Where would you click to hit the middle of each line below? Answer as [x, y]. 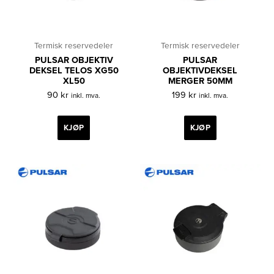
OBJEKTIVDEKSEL [200, 71]
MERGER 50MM [200, 81]
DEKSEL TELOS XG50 [74, 71]
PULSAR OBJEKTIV [74, 61]
